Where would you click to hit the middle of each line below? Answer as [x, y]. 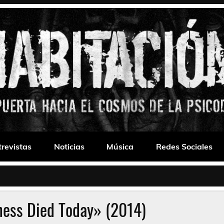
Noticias [69, 147]
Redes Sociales [184, 147]
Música [120, 147]
